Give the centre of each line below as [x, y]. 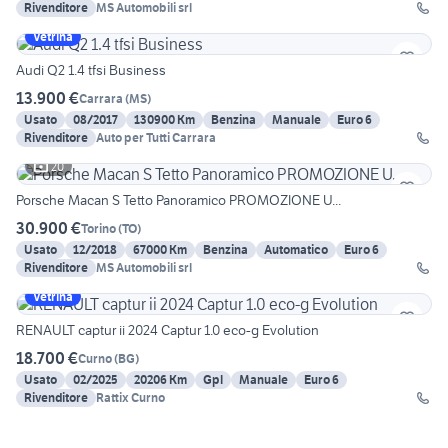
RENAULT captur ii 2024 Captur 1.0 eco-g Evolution [167, 330]
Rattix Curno [130, 398]
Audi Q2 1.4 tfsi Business [91, 70]
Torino [98, 228]
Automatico [296, 250]
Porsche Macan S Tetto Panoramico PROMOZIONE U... [178, 200]
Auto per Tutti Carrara [156, 138]
